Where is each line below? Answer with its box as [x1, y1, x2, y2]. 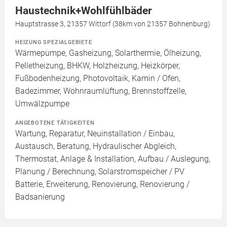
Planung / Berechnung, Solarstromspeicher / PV [15, 167, 184, 177]
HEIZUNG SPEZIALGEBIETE [15, 39, 92, 46]
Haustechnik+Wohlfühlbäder [15, 5, 152, 17]
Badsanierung [15, 192, 65, 202]
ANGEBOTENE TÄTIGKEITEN [15, 119, 95, 127]
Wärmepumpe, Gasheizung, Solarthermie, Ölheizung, [15, 48, 201, 58]
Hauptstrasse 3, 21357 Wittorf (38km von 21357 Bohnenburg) [15, 20, 210, 28]
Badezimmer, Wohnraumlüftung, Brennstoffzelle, [15, 86, 186, 96]
